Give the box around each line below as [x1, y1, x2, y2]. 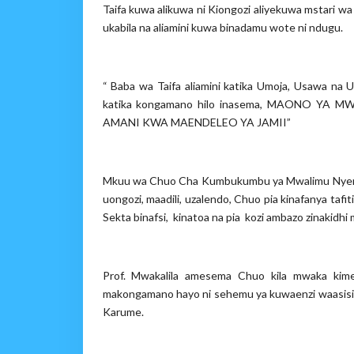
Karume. [102, 305, 144, 318]
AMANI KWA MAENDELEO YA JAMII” [102, 115, 291, 129]
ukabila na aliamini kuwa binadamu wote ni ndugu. [102, 21, 343, 34]
